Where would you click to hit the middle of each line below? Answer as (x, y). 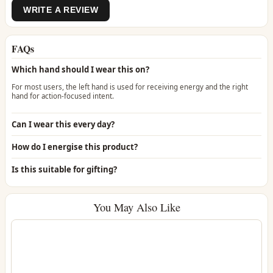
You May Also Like (136, 207)
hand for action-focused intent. (62, 96)
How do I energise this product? (74, 147)
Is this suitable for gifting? (64, 170)
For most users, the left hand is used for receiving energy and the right (129, 87)
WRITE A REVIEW (61, 10)
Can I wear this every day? (63, 125)
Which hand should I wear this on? (80, 70)
